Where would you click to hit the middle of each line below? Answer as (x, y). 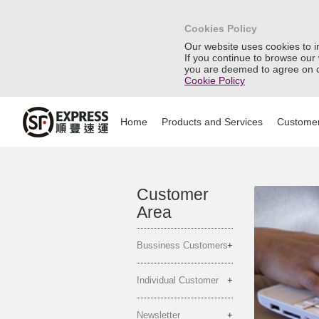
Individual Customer (178, 280)
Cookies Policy (221, 28)
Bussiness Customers (182, 245)
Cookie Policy (215, 80)
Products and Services (212, 122)
